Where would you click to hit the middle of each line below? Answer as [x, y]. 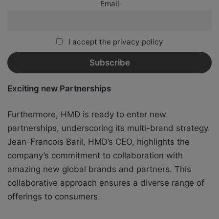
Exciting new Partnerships [59, 89]
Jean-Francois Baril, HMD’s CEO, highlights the [99, 142]
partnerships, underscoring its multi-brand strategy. [109, 128]
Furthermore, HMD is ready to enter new [87, 115]
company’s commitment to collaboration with [95, 156]
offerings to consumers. [54, 197]
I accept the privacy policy [115, 42]
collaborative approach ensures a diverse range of [106, 183]
